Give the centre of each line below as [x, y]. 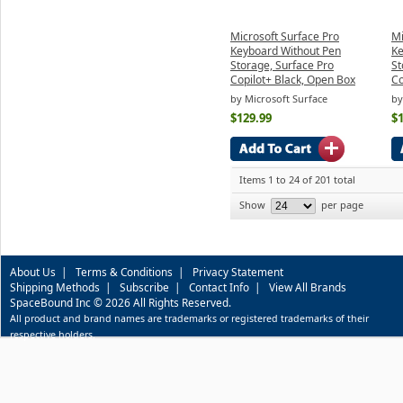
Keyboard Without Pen [286, 50]
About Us [33, 271]
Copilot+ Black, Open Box [293, 79]
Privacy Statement [238, 271]
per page [341, 204]
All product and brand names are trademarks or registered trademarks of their [189, 318]
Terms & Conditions [124, 271]
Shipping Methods [55, 287]
